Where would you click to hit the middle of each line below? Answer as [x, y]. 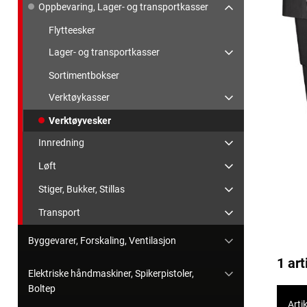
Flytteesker [72, 30]
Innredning [61, 143]
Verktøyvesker [80, 121]
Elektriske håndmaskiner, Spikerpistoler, [111, 274]
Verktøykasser [79, 98]
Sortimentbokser [84, 76]
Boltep [42, 289]
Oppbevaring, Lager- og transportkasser [123, 7]
